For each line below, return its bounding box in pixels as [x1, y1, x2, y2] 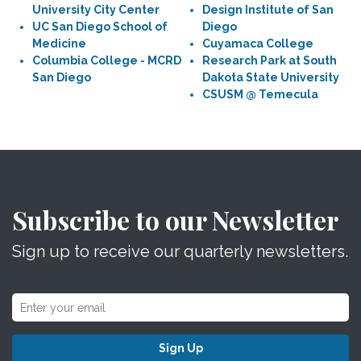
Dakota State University [202, 71, 339, 84]
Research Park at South [202, 54, 337, 67]
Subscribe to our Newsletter [12, 202, 338, 237]
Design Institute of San [202, 3, 334, 16]
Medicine [32, 37, 86, 50]
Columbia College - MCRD [32, 54, 181, 67]
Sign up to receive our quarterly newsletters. [12, 242, 348, 261]
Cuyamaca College [202, 37, 313, 50]
